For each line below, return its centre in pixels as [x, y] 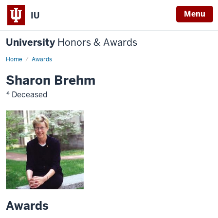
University [32, 42]
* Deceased [27, 95]
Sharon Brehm [51, 80]
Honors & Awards [97, 42]
